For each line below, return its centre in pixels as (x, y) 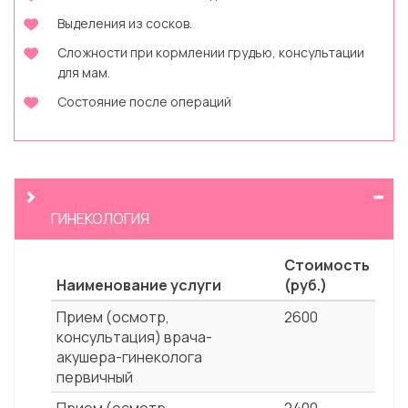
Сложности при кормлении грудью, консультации (211, 53)
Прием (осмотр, (113, 317)
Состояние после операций (144, 102)
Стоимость (327, 265)
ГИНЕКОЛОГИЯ (100, 219)
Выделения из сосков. (125, 24)
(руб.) (306, 286)
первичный (95, 377)
